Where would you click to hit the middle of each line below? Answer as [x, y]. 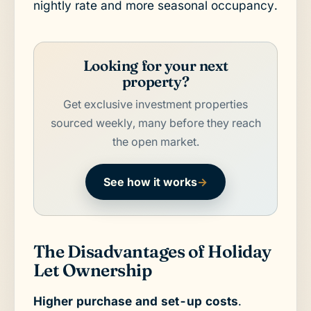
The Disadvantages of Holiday [152, 252]
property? [155, 82]
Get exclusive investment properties [155, 104]
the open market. [155, 141]
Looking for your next [155, 66]
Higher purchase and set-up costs [135, 301]
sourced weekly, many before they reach [155, 123]
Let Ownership [93, 270]
